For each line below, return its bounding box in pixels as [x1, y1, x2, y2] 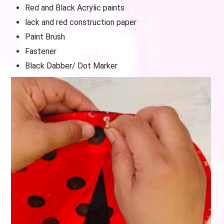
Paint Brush [25, 32, 65, 41]
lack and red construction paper [25, 17, 136, 27]
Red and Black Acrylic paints [25, 3, 124, 12]
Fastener [25, 46, 56, 56]
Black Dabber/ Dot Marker [25, 61, 117, 70]
